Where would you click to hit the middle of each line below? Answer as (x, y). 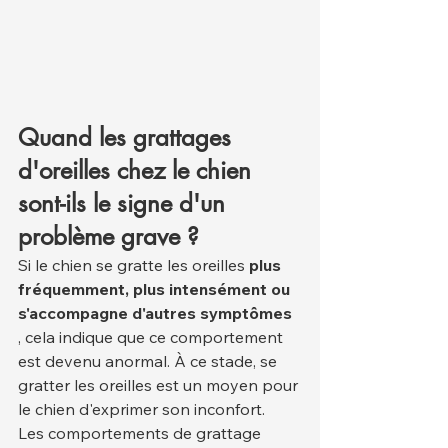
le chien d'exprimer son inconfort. (141, 409)
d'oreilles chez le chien (138, 171)
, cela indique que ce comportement (152, 337)
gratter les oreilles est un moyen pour (160, 385)
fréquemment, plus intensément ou (156, 289)
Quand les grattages (128, 138)
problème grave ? (108, 237)
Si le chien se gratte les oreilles (133, 265)
